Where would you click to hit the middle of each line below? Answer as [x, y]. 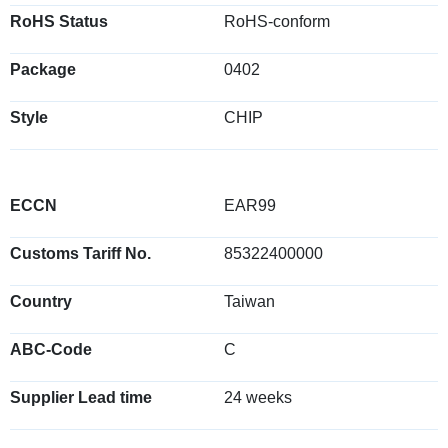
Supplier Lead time [81, 397]
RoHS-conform [277, 21]
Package [43, 69]
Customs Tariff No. [80, 253]
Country [41, 301]
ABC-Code [51, 349]
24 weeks [258, 397]
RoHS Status [59, 21]
